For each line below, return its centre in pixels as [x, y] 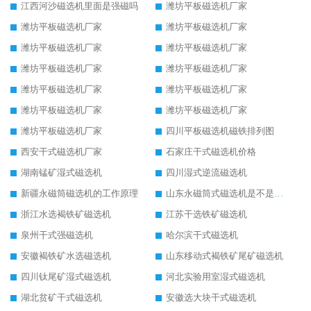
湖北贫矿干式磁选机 [61, 298]
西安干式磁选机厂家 [61, 152]
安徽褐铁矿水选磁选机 [66, 256]
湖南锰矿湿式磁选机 [61, 173]
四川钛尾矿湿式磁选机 [66, 277]
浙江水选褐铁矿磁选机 [66, 215]
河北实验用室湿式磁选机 [216, 277]
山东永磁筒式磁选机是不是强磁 [279, 194]
